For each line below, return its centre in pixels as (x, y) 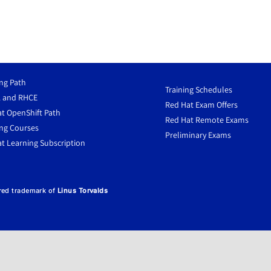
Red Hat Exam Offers (201, 105)
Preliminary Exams (198, 135)
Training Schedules (198, 90)
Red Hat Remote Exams (207, 120)
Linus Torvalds (83, 190)
